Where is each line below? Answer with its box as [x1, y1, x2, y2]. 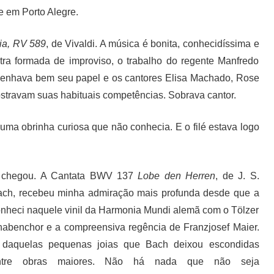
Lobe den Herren [138, 170, 216, 181]
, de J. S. [215, 170, 259, 181]
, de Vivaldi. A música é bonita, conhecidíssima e [46, 38, 259, 49]
